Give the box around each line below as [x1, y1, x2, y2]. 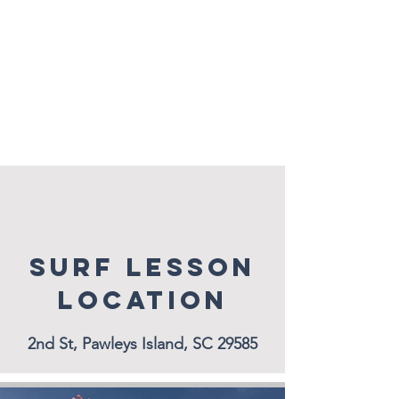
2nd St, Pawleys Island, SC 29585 [28, 333, 257, 354]
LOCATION [57, 283, 228, 316]
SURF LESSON [29, 250, 256, 283]
